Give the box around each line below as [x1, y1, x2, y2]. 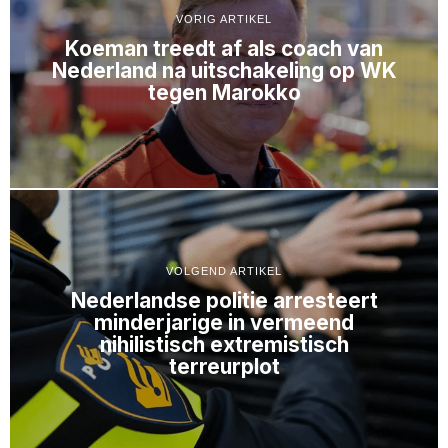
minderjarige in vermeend [94, 310, 354, 336]
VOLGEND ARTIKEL [166, 265, 282, 278]
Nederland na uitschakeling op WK [51, 58, 397, 84]
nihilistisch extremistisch [99, 332, 349, 358]
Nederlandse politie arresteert [70, 288, 378, 314]
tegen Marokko [147, 80, 301, 106]
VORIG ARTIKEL [176, 13, 272, 26]
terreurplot [168, 354, 280, 380]
